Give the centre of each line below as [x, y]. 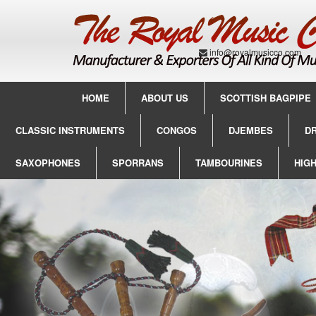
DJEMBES [251, 130]
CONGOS [177, 130]
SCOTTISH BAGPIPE [266, 98]
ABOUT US [165, 98]
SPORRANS [138, 163]
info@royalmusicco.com [255, 52]
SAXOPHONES [48, 163]
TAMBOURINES [229, 163]
